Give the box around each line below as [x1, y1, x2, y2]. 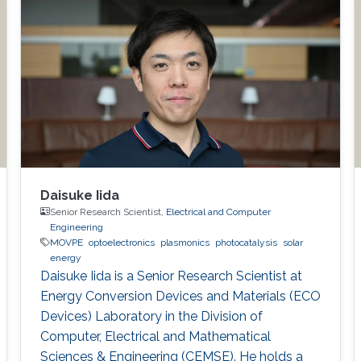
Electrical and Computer [165, 205, 271, 218]
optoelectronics [88, 236, 155, 248]
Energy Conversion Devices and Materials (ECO [39, 288, 321, 304]
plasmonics [160, 236, 210, 248]
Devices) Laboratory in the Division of [39, 308, 263, 324]
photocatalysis [214, 236, 277, 248]
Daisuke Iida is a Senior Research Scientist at [39, 268, 302, 284]
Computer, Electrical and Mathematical [39, 328, 271, 344]
